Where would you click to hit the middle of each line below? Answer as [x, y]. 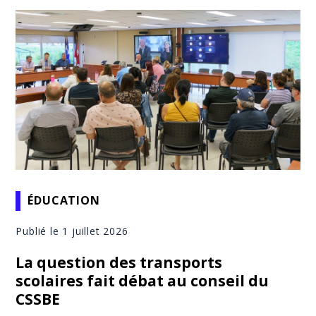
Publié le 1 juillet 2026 [72, 231]
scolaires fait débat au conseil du [142, 280]
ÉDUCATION [64, 201]
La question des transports [119, 262]
